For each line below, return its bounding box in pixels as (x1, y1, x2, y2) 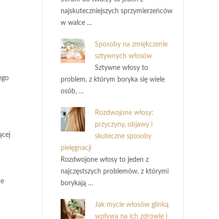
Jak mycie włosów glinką (95, 201, 169, 208)
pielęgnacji (61, 145, 91, 152)
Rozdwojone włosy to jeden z (61, 156, 149, 163)
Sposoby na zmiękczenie (95, 41, 168, 48)
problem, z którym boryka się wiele (61, 76, 165, 83)
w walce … (61, 20, 92, 26)
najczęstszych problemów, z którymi (61, 168, 169, 175)
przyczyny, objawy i (95, 121, 153, 128)
